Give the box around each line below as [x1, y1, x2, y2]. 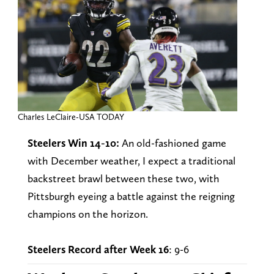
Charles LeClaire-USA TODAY [17, 112, 124, 122]
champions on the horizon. [27, 207, 150, 221]
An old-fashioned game [121, 136, 226, 150]
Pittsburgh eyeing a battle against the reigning [27, 190, 235, 203]
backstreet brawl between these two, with [27, 172, 220, 185]
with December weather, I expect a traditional [27, 154, 235, 168]
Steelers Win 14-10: [27, 136, 122, 150]
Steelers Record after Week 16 [27, 243, 169, 256]
